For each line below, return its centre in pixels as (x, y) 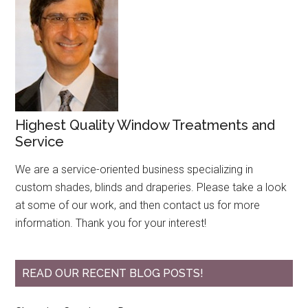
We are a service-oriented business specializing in (134, 170)
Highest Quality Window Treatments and (145, 125)
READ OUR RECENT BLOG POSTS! (113, 274)
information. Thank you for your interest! (111, 223)
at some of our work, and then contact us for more (138, 206)
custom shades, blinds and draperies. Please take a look (151, 188)
